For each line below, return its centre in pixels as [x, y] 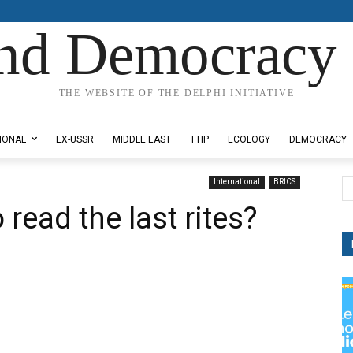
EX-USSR [75, 139]
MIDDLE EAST [142, 139]
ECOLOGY [249, 139]
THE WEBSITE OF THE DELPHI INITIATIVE [176, 93]
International [237, 182]
